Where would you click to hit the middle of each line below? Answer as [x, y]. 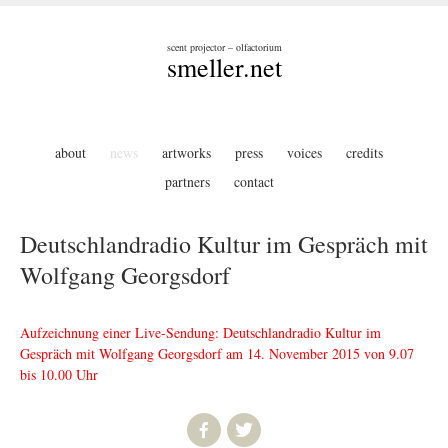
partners [187, 182]
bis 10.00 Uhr [59, 374]
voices [304, 153]
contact [253, 182]
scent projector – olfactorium [224, 46]
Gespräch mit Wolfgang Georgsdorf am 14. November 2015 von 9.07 [217, 353]
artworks [186, 153]
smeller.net [224, 66]
